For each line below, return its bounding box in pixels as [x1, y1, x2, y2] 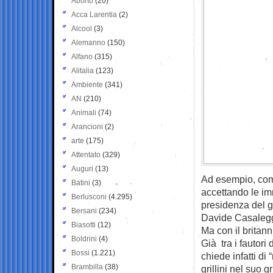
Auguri [71, 164, 93, 173]
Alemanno [71, 38, 105, 47]
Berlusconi [71, 192, 107, 201]
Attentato [71, 150, 101, 159]
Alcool [71, 24, 92, 33]
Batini [71, 178, 90, 187]
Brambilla [71, 262, 103, 271]
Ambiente [71, 80, 103, 89]
